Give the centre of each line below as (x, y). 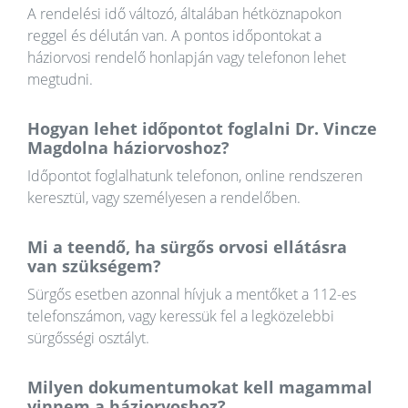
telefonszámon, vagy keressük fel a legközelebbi (181, 316)
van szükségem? (94, 266)
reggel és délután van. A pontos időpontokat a (174, 36)
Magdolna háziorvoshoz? (128, 148)
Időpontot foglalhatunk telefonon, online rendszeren (195, 176)
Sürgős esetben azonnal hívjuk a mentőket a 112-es (192, 295)
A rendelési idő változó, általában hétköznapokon (184, 14)
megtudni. (60, 80)
